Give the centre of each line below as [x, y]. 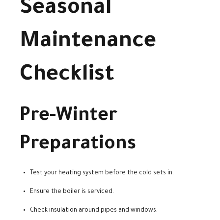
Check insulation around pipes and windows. [94, 211]
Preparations [78, 145]
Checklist [67, 76]
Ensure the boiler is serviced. [72, 192]
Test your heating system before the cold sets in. [102, 174]
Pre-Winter [69, 117]
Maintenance [88, 43]
